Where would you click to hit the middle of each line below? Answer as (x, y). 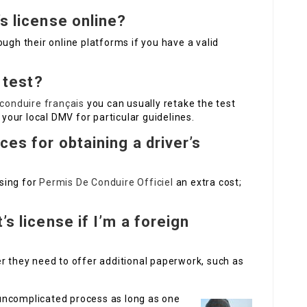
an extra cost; (207, 183)
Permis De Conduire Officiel (106, 183)
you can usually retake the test (160, 104)
